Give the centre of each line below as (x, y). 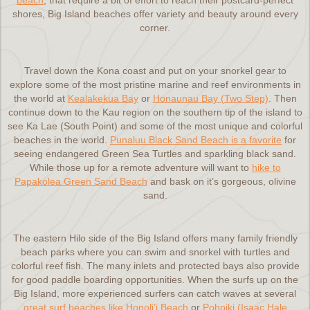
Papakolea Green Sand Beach (81, 181)
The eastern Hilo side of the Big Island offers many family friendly (155, 238)
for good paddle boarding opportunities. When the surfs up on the (155, 280)
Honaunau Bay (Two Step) (210, 98)
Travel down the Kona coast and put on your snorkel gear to (155, 71)
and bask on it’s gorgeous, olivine (221, 181)
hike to (266, 167)
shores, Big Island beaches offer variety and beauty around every (155, 14)
